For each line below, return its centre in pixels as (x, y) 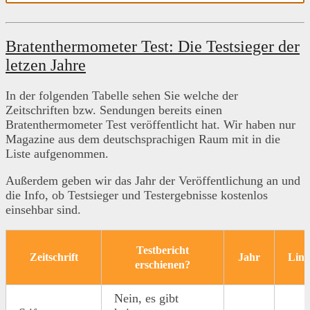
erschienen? (163, 265)
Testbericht (163, 250)
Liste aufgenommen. (57, 154)
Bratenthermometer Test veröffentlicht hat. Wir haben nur (151, 125)
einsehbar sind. (43, 210)
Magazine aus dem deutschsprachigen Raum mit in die (143, 139)
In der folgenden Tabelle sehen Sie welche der (122, 96)
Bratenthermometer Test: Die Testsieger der (153, 47)
